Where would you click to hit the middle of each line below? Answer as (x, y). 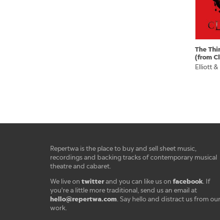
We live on (66, 181)
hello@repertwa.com (83, 199)
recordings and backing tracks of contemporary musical (134, 157)
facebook (188, 181)
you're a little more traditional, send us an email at (124, 190)
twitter (93, 181)
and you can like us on (138, 181)
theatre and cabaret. (81, 166)
